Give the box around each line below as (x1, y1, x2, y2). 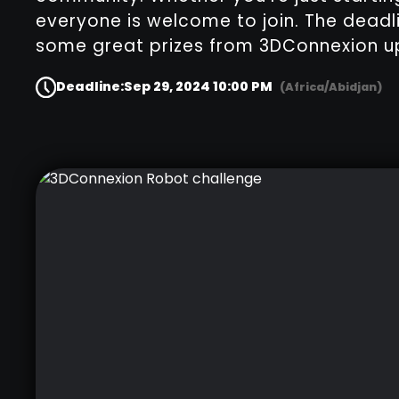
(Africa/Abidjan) (280, 79, 383, 95)
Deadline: (56, 77, 125, 96)
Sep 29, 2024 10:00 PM (124, 77, 273, 96)
